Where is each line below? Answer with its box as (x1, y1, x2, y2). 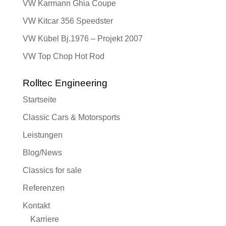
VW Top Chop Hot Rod (22, 52, 104, 61)
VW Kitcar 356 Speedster (22, 17, 113, 26)
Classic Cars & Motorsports (22, 113, 120, 122)
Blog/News (22, 148, 62, 157)
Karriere (30, 215, 59, 224)
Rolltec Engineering (22, 78, 107, 89)
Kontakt (22, 201, 50, 210)
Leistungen (22, 131, 63, 140)
